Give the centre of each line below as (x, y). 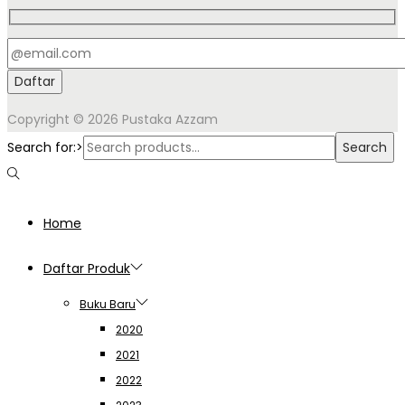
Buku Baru (108, 304)
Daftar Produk (87, 268)
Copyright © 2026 (65, 119)
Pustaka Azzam (170, 119)
